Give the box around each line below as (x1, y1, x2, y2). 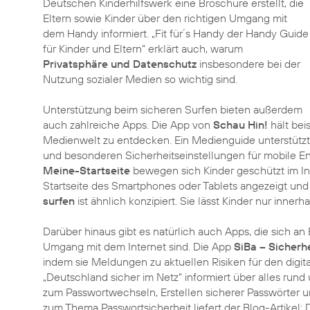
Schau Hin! (213, 118, 268, 131)
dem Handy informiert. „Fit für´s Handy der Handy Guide (43, 26, 309, 40)
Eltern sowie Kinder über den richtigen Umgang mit (43, 11, 287, 25)
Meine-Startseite (43, 163, 130, 177)
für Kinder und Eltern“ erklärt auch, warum (43, 42, 243, 55)
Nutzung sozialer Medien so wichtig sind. (43, 72, 237, 86)
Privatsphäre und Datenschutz (43, 57, 197, 71)
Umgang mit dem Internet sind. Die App (43, 239, 234, 253)
